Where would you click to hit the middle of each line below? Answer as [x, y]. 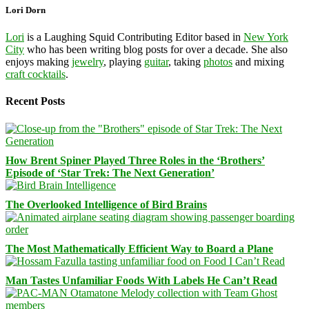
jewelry [88, 62]
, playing [124, 62]
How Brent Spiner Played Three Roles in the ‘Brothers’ [135, 160]
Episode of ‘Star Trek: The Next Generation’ [110, 172]
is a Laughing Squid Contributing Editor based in [134, 37]
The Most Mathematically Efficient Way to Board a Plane [139, 248]
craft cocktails [36, 74]
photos [218, 62]
